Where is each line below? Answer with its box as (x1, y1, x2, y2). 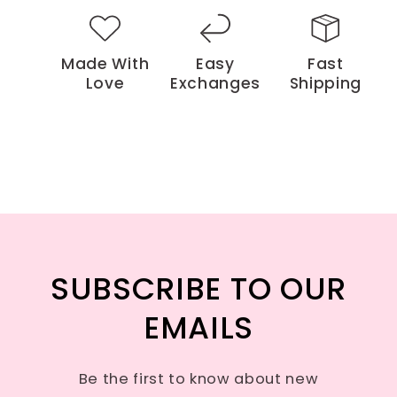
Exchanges (169, 72, 261, 94)
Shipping (289, 72, 362, 94)
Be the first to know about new (78, 369, 319, 390)
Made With (60, 52, 150, 74)
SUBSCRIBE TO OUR (50, 268, 347, 311)
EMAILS (143, 307, 254, 350)
